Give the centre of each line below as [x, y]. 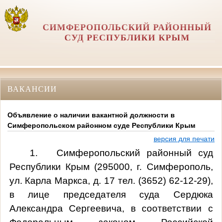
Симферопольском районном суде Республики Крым [101, 126]
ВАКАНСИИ [32, 89]
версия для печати [184, 139]
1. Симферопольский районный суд [121, 153]
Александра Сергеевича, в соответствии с [111, 208]
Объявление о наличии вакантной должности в [91, 115]
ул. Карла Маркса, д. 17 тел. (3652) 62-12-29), [111, 180]
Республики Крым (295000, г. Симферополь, [111, 166]
